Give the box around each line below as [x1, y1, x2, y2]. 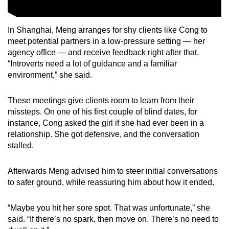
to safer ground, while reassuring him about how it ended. [8, 178, 214, 187]
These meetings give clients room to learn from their [8, 96, 194, 105]
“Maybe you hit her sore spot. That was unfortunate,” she [8, 203, 210, 213]
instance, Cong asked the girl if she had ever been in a [8, 119, 204, 128]
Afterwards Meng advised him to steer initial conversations [8, 167, 218, 176]
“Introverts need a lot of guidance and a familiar [8, 59, 177, 68]
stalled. [8, 141, 34, 150]
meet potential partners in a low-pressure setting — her [8, 37, 205, 46]
